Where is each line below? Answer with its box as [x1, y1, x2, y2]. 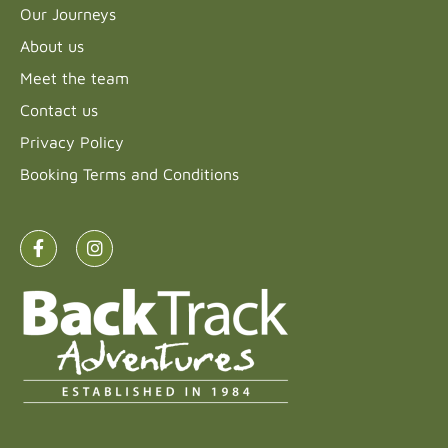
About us [20, 36, 84, 55]
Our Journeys [20, 4, 116, 23]
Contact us [20, 100, 98, 119]
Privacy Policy [20, 132, 124, 151]
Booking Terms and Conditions [20, 164, 239, 183]
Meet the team [20, 68, 129, 87]
